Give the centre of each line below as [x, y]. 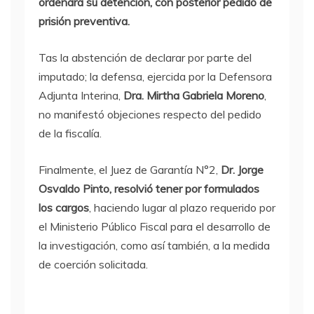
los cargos [64, 207]
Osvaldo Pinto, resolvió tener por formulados [149, 189]
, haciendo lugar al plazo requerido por [182, 207]
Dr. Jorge [242, 170]
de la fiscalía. [70, 133]
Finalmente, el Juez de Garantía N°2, [130, 170]
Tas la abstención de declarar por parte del [145, 57]
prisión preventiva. [84, 21]
